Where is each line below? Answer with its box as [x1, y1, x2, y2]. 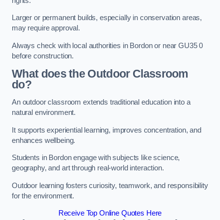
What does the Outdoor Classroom [12, 67, 188, 81]
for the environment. [12, 192, 75, 200]
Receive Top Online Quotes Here [58, 209, 162, 218]
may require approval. [12, 24, 80, 32]
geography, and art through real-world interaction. [12, 164, 164, 172]
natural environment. [12, 108, 76, 116]
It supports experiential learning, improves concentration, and [12, 126, 201, 134]
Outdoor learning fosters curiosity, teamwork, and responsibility [12, 181, 208, 190]
